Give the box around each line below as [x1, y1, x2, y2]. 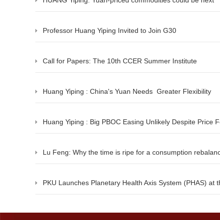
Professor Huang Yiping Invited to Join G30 [43, 27, 176, 35]
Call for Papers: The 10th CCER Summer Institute [43, 57, 197, 65]
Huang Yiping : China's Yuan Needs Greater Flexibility [43, 87, 211, 96]
